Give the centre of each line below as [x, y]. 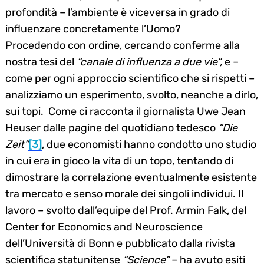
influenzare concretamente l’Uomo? [93, 29]
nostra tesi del [41, 62]
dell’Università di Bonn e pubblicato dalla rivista [120, 243]
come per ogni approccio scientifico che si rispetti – [130, 78]
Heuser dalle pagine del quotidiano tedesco [112, 128]
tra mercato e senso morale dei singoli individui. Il [124, 194]
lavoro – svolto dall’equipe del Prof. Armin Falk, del [126, 210]
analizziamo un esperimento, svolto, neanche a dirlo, [132, 95]
